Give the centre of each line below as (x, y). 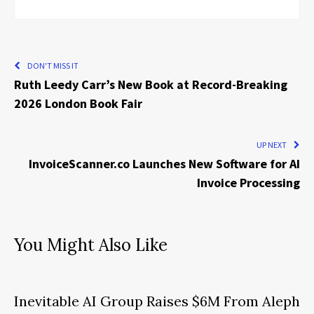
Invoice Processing (248, 183)
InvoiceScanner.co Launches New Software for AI (164, 164)
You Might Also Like (91, 245)
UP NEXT (272, 145)
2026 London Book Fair (78, 104)
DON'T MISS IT (53, 66)
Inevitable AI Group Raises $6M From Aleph (157, 301)
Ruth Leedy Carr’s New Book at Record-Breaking (151, 85)
